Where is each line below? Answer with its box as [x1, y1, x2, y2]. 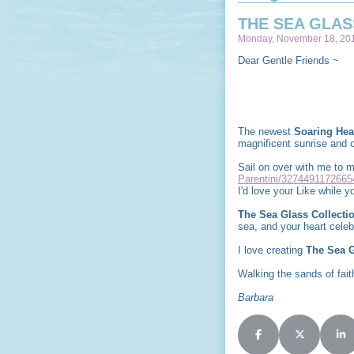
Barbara [238, 292, 273, 304]
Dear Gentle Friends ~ [238, 55, 342, 67]
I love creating [238, 244, 306, 257]
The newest [238, 126, 294, 138]
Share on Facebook [257, 333, 345, 345]
